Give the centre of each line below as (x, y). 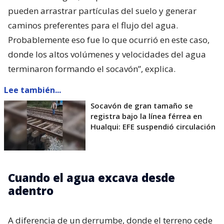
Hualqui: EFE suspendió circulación (153, 127)
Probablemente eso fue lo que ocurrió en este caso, (109, 40)
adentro (31, 191)
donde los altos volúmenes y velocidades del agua (107, 54)
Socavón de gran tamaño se (142, 106)
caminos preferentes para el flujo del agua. (93, 25)
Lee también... (32, 90)
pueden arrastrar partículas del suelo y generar (102, 11)
